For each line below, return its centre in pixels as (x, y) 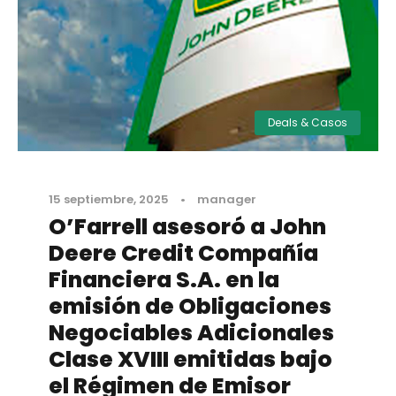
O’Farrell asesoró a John (187, 227)
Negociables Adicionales (191, 333)
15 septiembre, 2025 (109, 200)
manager (227, 200)
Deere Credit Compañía (183, 254)
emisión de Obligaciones (190, 307)
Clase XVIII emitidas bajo (190, 360)
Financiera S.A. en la (164, 280)
